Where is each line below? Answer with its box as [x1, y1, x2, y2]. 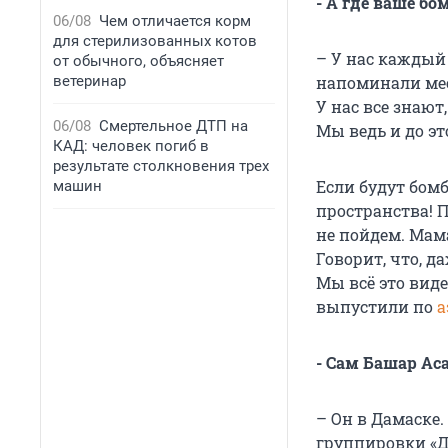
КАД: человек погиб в [53, 137, 209, 155]
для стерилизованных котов [53, 32, 257, 50]
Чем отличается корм [99, 12, 251, 30]
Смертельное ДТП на [99, 117, 248, 135]
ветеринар [53, 72, 126, 90]
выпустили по [316, 296, 437, 318]
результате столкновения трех [53, 157, 269, 175]
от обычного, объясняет [53, 52, 224, 70]
